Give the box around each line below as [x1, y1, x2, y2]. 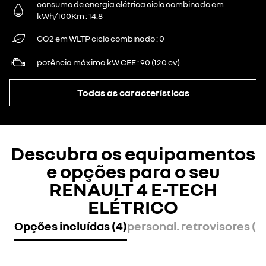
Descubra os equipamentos [11, 142, 255, 165]
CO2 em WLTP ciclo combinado [37, 33, 155, 44]
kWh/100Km [37, 11, 84, 21]
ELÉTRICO [88, 195, 178, 218]
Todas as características [77, 86, 189, 99]
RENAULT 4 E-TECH [49, 178, 217, 201]
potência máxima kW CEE [37, 57, 136, 68]
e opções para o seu [46, 160, 220, 183]
